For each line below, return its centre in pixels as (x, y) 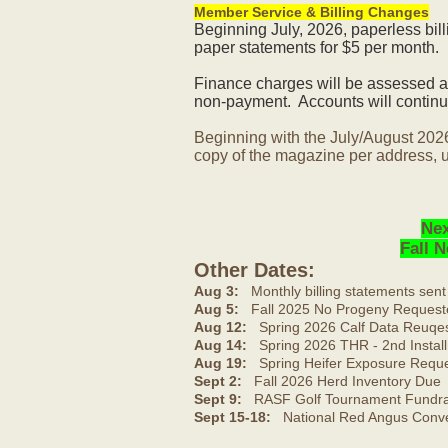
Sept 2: (217, 381)
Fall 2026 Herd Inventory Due (341, 381)
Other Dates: (254, 270)
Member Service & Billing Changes (311, 12)
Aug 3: (216, 291)
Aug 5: (216, 309)
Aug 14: (220, 345)
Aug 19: (220, 363)
